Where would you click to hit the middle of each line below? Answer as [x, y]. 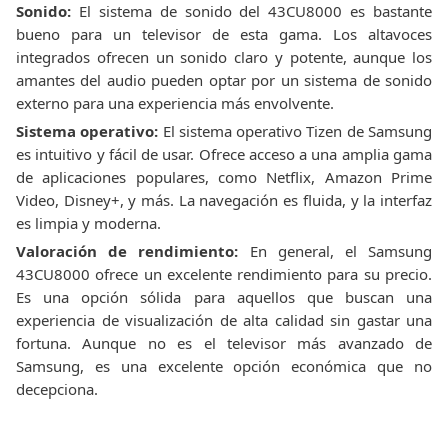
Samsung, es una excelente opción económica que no [224, 366]
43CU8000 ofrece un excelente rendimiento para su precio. [224, 274]
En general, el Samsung [335, 251]
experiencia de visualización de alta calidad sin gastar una [224, 320]
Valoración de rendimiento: [127, 251]
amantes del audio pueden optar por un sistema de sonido [224, 80]
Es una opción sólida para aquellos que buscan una [224, 297]
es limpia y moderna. [88, 223]
